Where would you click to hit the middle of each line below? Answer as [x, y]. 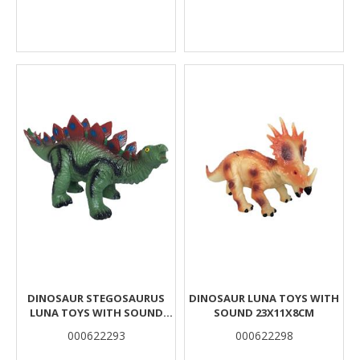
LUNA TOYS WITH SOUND [96, 313]
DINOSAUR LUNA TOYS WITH [264, 298]
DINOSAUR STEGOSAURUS [96, 298]
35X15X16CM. [96, 327]
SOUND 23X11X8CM [264, 313]
